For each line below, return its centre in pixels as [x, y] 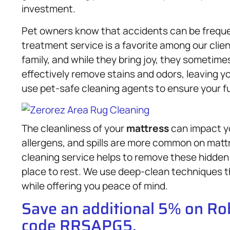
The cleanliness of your [74, 128]
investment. [49, 9]
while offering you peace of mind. [95, 186]
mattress [148, 128]
